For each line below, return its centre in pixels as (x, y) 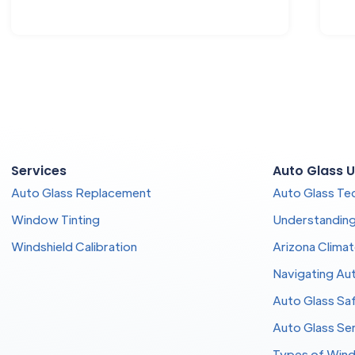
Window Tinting (55, 219)
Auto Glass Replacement (81, 192)
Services (38, 171)
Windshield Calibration (74, 246)
